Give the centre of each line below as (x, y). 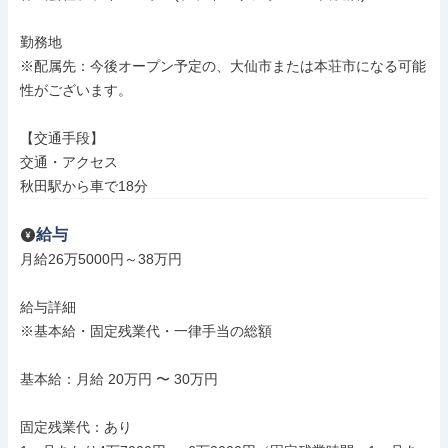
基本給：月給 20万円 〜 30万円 (119, 379)
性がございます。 (76, 90)
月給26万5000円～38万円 (101, 259)
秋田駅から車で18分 (84, 186)
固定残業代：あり (76, 427)
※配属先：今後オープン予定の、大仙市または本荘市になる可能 (223, 66)
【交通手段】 (62, 138)
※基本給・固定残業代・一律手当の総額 (146, 331)
